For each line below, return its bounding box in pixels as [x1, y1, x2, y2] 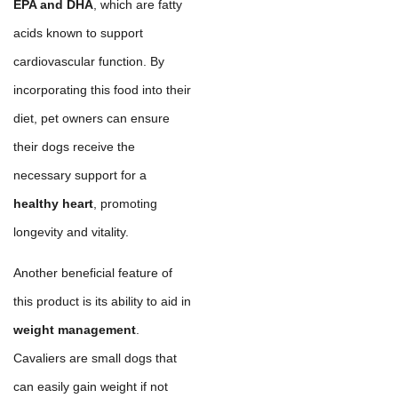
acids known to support [13, 26, 143, 41]
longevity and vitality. [13, 225, 129, 240]
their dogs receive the [13, 139, 135, 155]
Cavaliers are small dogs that [13, 351, 177, 366]
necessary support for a [13, 168, 147, 183]
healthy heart [13, 196, 93, 211]
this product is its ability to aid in [13, 294, 191, 309]
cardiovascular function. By [13, 54, 164, 69]
